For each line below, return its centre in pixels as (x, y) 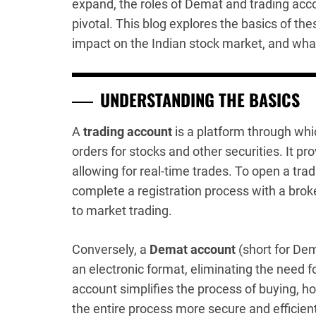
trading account (128, 132)
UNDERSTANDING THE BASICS (200, 99)
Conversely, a (111, 249)
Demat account (193, 249)
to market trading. (122, 211)
